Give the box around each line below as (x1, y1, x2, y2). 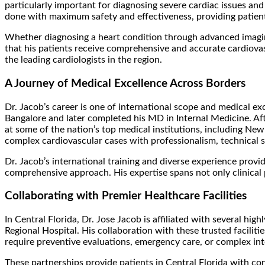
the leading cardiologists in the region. (5, 55, 162, 65)
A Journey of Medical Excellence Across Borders (5, 77, 245, 89)
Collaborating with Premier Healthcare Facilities (5, 190, 247, 202)
